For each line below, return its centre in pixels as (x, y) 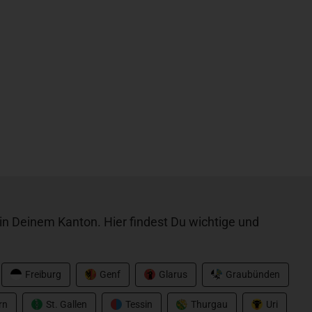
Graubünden (253, 274)
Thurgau (209, 304)
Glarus (173, 274)
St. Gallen (67, 304)
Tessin (139, 304)
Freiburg (43, 274)
